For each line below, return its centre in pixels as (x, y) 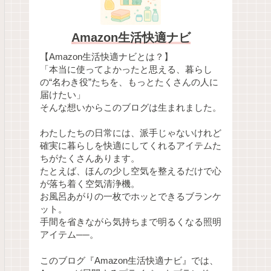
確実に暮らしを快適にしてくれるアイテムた (131, 146)
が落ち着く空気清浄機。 (90, 184)
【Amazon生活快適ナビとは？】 (106, 57)
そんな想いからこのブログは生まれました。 (131, 107)
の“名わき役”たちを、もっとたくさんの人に (129, 82)
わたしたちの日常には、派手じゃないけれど (131, 133)
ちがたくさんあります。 (90, 159)
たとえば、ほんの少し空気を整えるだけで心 (131, 171)
